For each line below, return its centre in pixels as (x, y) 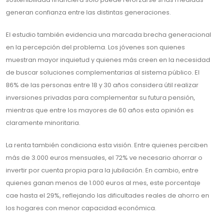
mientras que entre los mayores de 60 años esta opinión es (100, 110)
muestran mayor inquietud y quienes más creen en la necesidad (108, 60)
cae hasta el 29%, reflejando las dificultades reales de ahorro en (108, 195)
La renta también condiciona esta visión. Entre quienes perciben (107, 145)
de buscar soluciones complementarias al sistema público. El (103, 72)
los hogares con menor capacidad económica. (81, 208)
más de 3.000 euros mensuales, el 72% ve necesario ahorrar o (104, 158)
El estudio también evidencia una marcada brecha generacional (108, 35)
